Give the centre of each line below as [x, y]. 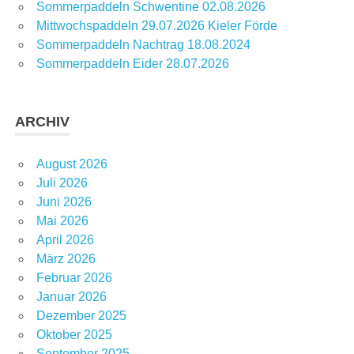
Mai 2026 [62, 220]
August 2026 [72, 164]
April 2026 [65, 239]
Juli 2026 [62, 183]
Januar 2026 [72, 296]
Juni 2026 [64, 201]
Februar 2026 [74, 277]
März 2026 [66, 258]
